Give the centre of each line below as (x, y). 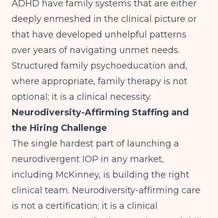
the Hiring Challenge (59, 128)
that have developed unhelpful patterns (99, 35)
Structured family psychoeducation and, (100, 66)
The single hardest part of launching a (95, 144)
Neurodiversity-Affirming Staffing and (100, 112)
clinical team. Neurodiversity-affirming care (106, 190)
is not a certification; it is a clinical (85, 206)
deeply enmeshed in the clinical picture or (104, 19)
